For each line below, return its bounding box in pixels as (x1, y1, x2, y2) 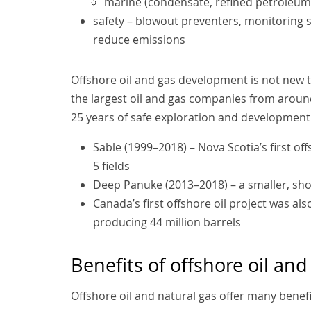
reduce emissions (93, 32, 185, 48)
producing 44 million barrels (93, 215, 241, 230)
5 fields (93, 158, 130, 174)
